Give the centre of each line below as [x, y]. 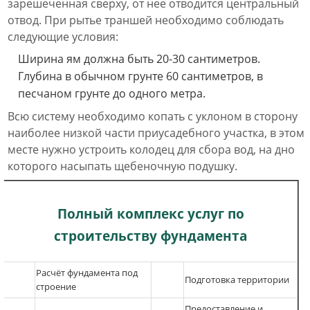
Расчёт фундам [68, 273]
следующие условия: [63, 37]
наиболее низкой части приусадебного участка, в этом [156, 133]
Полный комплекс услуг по [151, 213]
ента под [119, 273]
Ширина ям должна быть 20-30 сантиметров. [139, 59]
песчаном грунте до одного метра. [112, 93]
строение [56, 286]
